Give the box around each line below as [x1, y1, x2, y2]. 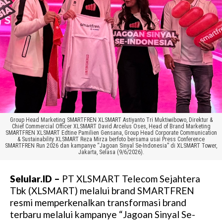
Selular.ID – [10, 173, 60, 185]
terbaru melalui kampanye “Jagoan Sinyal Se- [10, 209, 195, 221]
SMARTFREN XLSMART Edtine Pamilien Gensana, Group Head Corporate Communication [5, 129, 217, 137]
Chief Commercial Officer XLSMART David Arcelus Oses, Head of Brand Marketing [11, 123, 211, 130]
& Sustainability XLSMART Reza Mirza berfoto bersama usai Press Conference [17, 136, 205, 143]
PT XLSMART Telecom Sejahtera [60, 173, 200, 185]
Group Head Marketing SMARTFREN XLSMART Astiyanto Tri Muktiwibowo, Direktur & [9, 116, 213, 124]
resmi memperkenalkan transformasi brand [10, 197, 186, 209]
